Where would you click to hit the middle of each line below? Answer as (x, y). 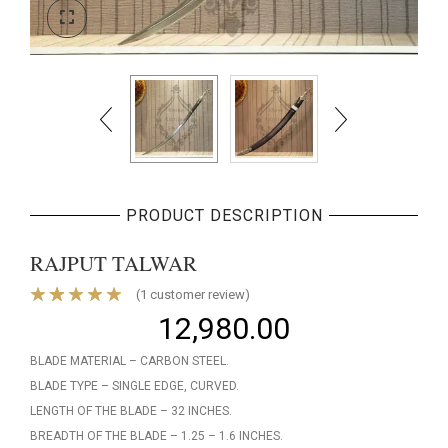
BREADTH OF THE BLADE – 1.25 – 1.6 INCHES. (156, 435)
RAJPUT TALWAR (113, 262)
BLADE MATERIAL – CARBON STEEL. (129, 360)
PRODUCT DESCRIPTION (224, 215)
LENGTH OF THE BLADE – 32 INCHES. (131, 410)
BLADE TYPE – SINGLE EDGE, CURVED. (134, 385)
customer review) (198, 294)
